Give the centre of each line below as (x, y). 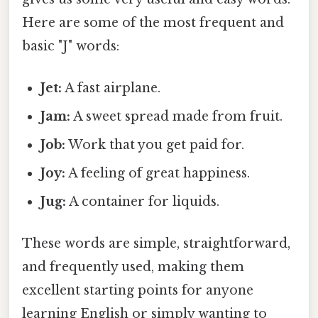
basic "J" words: (71, 46)
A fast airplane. (111, 88)
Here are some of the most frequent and (153, 22)
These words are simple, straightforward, (156, 244)
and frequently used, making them (133, 267)
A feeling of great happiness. (158, 174)
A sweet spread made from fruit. (177, 117)
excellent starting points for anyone (138, 291)
